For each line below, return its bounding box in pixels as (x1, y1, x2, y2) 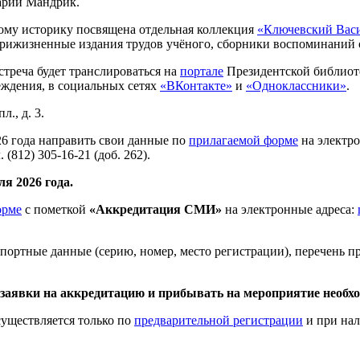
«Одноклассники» (246, 79, 346, 93)
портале (180, 64, 223, 79)
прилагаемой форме (189, 133, 298, 148)
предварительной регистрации (134, 313, 303, 328)
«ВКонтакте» (160, 79, 232, 93)
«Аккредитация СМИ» (89, 202, 225, 217)
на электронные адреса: (225, 202, 358, 217)
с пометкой (22, 202, 89, 217)
